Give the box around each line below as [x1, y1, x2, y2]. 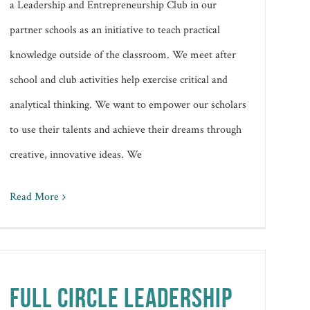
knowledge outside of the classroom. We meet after [10, 47, 237, 62]
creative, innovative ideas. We [10, 147, 143, 162]
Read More [10, 189, 60, 204]
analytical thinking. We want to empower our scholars [10, 97, 247, 112]
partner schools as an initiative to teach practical [10, 22, 221, 37]
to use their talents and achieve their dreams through [10, 122, 242, 137]
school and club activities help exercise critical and [10, 72, 228, 87]
